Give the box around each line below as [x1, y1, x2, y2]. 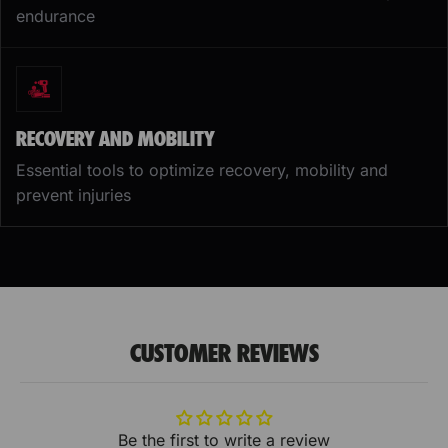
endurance [16, 6, 95, 27]
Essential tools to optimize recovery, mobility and [16, 160, 388, 181]
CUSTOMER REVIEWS [129, 337, 319, 369]
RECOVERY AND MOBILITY [16, 126, 215, 152]
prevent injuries [16, 185, 131, 206]
